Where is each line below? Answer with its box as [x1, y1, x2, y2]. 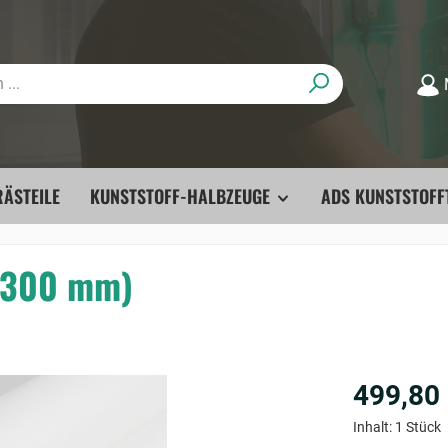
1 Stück [394, 418, 441, 435]
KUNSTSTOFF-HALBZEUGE [89, 182, 270, 209]
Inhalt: [352, 418, 395, 435]
